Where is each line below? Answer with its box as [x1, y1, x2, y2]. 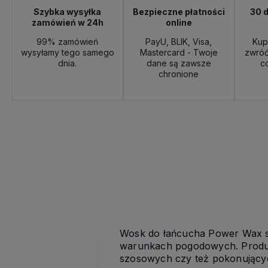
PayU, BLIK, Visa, [145, 36, 212, 47]
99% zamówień [36, 36, 99, 47]
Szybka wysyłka [33, 7, 102, 17]
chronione [159, 69, 199, 79]
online [165, 17, 192, 28]
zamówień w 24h [31, 17, 103, 28]
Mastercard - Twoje [139, 47, 218, 57]
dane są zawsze [146, 58, 211, 68]
